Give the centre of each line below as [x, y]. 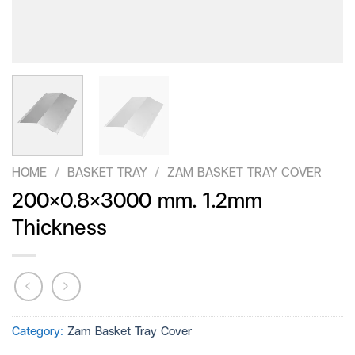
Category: [40, 331]
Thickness [59, 226]
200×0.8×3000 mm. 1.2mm [137, 199]
